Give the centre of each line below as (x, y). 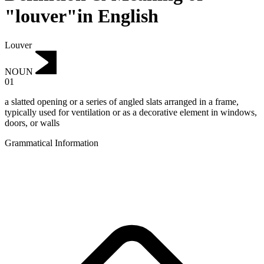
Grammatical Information (52, 143)
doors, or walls (32, 123)
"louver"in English (82, 16)
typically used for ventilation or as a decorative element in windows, (131, 113)
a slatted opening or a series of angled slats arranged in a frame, (122, 102)
